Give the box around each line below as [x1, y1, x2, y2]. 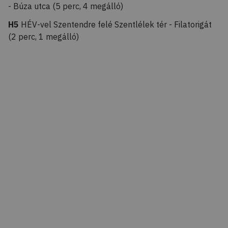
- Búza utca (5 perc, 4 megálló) [8, 1, 123, 11]
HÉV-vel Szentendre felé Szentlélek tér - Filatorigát [19, 19, 212, 30]
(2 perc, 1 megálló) [8, 32, 79, 42]
